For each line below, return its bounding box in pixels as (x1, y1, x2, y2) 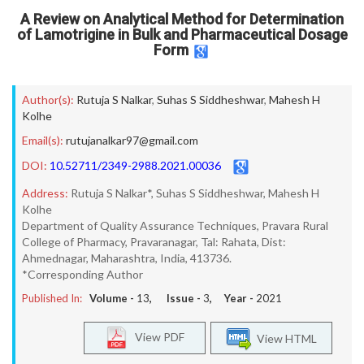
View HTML (252, 331, 317, 345)
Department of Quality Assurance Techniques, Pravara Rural (22, 219, 328, 232)
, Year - (210, 292, 256, 305)
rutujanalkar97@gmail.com (66, 133, 198, 147)
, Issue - (149, 292, 203, 305)
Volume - (89, 292, 136, 305)
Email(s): (22, 133, 63, 147)
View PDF (128, 329, 184, 344)
